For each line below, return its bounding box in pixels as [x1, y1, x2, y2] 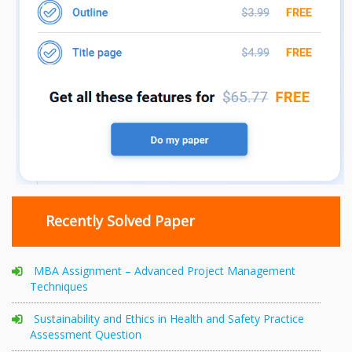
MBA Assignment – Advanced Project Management [34, 262, 295, 278]
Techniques [30, 278, 88, 294]
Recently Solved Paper [45, 211, 199, 231]
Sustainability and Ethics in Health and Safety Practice [34, 310, 304, 326]
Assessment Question [30, 326, 141, 342]
